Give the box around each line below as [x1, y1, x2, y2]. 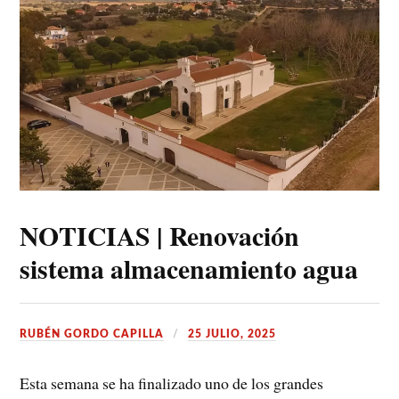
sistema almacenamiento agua [20, 248, 359, 288]
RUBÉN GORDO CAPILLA [20, 328, 165, 339]
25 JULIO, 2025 [188, 328, 277, 339]
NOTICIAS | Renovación [20, 216, 300, 255]
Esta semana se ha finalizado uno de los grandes [20, 372, 324, 395]
